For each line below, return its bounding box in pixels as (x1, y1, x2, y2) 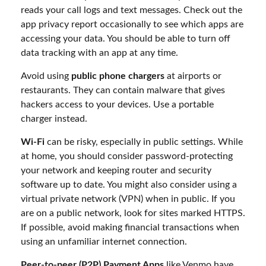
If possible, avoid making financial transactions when (21, 222, 239, 232)
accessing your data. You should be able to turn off (21, 33, 230, 43)
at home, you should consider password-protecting (21, 151, 233, 161)
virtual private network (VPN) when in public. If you (21, 194, 235, 204)
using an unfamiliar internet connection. (21, 236, 187, 246)
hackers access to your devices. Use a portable (21, 99, 214, 109)
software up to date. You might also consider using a (21, 179, 237, 189)
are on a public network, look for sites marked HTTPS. (21, 208, 245, 218)
